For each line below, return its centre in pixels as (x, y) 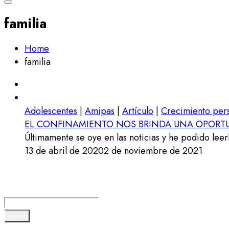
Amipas (100, 111)
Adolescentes (51, 111)
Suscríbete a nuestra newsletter (86, 188)
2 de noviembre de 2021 (153, 151)
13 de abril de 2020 (64, 151)
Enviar (17, 216)
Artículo (138, 111)
